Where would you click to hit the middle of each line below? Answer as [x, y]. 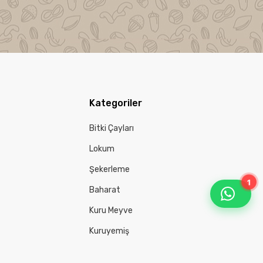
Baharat [104, 190]
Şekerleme [109, 169]
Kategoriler [115, 103]
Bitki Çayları [111, 128]
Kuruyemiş [109, 231]
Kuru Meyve [111, 210]
